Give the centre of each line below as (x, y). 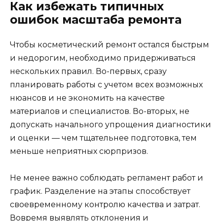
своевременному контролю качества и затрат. (105, 204)
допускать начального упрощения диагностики (110, 124)
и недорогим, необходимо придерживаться (103, 58)
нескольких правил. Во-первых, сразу (88, 71)
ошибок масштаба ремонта (96, 19)
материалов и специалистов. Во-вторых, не (100, 111)
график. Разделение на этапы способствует (100, 191)
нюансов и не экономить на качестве (87, 98)
